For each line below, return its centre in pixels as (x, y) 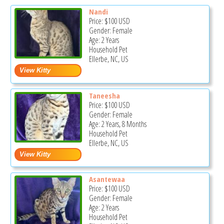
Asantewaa (107, 179)
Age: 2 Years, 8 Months (117, 124)
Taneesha (104, 95)
